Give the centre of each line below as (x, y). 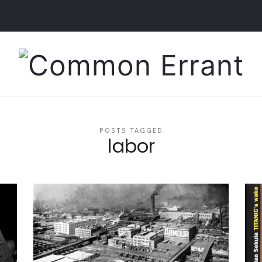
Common (80, 63)
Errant (60, 96)
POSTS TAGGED (131, 130)
